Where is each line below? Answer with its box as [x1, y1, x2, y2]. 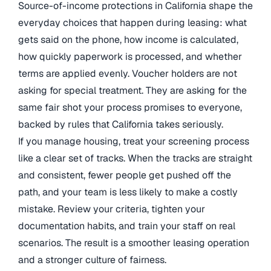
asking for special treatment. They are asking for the [18, 83, 247, 97]
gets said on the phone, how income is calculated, [18, 33, 238, 46]
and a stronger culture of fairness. [18, 253, 166, 266]
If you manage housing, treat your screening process [18, 134, 249, 148]
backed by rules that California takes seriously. [18, 117, 223, 131]
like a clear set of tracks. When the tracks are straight [18, 151, 252, 165]
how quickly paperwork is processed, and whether [18, 50, 242, 63]
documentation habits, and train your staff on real [18, 219, 235, 232]
